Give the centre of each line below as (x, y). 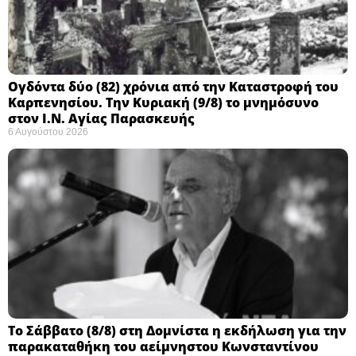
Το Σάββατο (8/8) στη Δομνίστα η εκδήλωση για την (177, 330)
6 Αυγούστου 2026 (48, 132)
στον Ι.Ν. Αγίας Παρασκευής (101, 118)
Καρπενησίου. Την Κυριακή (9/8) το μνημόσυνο (163, 102)
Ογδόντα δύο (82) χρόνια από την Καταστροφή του (173, 86)
